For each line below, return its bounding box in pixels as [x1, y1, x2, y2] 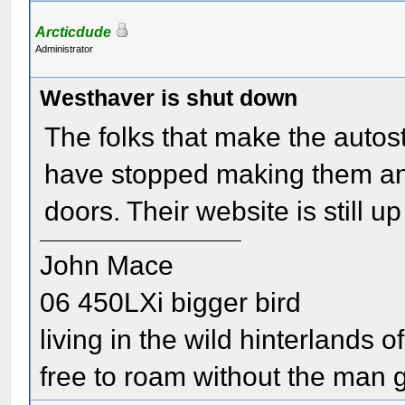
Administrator [35, 43, 94, 54]
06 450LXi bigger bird [40, 287, 302, 317]
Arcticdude [35, 24, 112, 40]
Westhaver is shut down [40, 85, 298, 110]
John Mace [40, 250, 174, 280]
